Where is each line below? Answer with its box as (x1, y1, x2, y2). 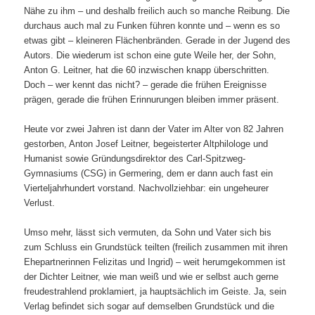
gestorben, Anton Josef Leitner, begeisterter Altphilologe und (24, 139, 269, 150)
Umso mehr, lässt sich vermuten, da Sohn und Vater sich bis (24, 227, 272, 238)
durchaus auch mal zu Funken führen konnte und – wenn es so (24, 20, 281, 31)
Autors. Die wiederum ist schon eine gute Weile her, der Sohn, (24, 49, 277, 60)
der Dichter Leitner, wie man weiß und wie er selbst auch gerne (24, 271, 279, 283)
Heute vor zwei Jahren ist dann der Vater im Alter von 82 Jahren (24, 124, 284, 135)
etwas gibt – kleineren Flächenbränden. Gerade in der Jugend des (24, 34, 291, 46)
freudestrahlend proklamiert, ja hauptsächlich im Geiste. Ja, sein (24, 286, 287, 297)
